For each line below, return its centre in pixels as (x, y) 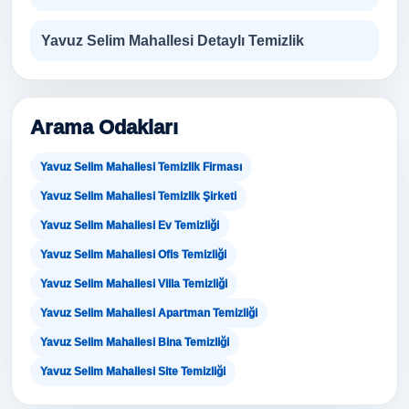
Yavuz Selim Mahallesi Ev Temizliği (130, 225)
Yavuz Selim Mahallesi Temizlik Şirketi (138, 196)
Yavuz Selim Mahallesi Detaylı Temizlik (173, 41)
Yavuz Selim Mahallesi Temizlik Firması (141, 167)
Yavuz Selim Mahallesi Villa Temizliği (134, 284)
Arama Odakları (104, 127)
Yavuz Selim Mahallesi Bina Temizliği (135, 342)
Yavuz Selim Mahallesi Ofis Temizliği (133, 255)
